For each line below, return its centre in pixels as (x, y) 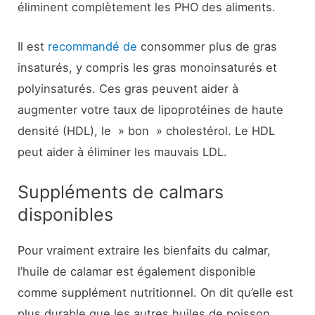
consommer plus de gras (207, 47)
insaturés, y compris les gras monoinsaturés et (148, 68)
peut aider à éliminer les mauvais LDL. (123, 152)
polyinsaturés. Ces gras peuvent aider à (128, 89)
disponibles (66, 215)
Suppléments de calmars (121, 192)
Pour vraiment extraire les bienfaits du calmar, (144, 251)
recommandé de (93, 47)
